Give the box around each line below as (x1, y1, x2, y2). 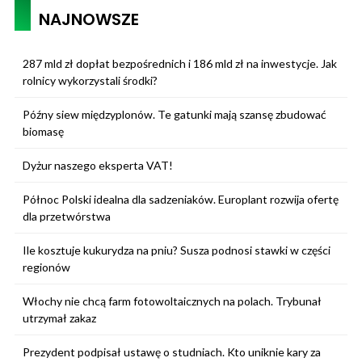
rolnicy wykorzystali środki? (23, 73, 158, 87)
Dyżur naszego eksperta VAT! (23, 158, 173, 172)
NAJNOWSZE (39, 7, 139, 31)
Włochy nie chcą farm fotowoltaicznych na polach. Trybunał (23, 293, 322, 308)
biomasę (23, 124, 64, 138)
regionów (23, 259, 70, 274)
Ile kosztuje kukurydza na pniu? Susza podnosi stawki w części (23, 242, 330, 257)
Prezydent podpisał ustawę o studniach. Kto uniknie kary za (23, 344, 321, 359)
